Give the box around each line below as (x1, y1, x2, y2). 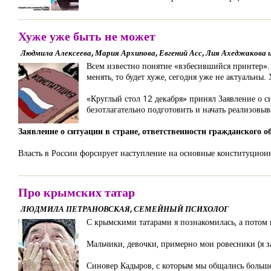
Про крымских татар (18, 184, 135, 200)
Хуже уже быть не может (18, 28, 155, 44)
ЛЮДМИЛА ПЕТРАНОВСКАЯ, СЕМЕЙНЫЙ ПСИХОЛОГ (21, 203, 229, 214)
